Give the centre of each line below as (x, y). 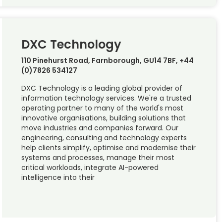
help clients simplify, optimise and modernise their (108, 147)
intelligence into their (58, 177)
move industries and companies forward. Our (100, 128)
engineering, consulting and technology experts (104, 138)
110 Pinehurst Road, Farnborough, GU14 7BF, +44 (107, 60)
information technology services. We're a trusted (106, 98)
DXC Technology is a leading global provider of (102, 88)
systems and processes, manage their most (98, 157)
